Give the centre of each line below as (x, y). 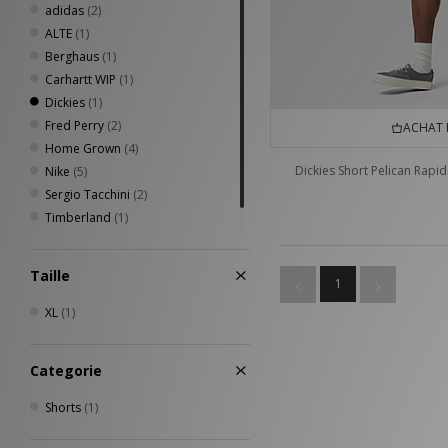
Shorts (63, 407)
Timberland (78, 217)
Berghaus (72, 56)
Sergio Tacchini (87, 194)
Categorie (66, 370)
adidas (64, 10)
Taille (50, 275)
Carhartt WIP (80, 79)
